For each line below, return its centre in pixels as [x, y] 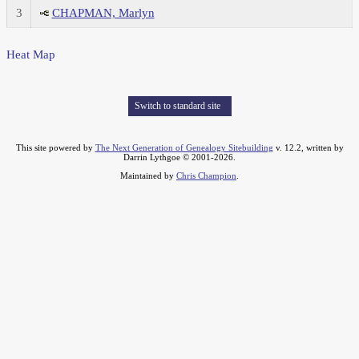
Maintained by [148, 176]
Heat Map [31, 55]
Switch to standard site [177, 106]
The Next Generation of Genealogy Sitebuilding [184, 148]
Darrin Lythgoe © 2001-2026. [179, 157]
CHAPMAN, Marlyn [103, 13]
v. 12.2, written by [308, 148]
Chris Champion [206, 176]
